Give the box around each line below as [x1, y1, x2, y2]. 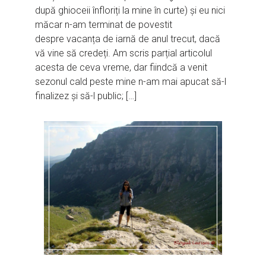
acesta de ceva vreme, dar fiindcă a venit [35, 61, 208, 73]
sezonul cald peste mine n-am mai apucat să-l [35, 75, 227, 87]
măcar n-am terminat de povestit [35, 18, 173, 30]
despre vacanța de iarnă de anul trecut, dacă [35, 33, 221, 45]
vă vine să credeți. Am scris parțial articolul [35, 47, 213, 59]
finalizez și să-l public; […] [35, 90, 137, 102]
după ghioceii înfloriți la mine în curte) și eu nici [35, 4, 226, 16]
